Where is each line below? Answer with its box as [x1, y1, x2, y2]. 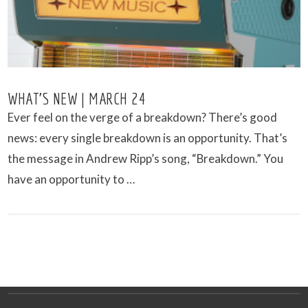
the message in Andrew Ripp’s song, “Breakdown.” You [8, 151, 284, 166]
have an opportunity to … [8, 172, 135, 187]
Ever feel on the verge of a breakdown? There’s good [8, 110, 278, 125]
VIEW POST [126, 280, 181, 291]
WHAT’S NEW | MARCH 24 [8, 89, 146, 109]
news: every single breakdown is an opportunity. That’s [8, 131, 288, 146]
